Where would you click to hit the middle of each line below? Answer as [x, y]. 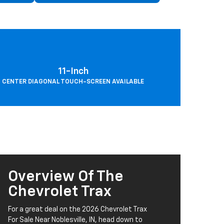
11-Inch [73, 72]
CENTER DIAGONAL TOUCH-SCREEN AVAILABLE [73, 82]
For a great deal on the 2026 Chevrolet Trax [77, 210]
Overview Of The [66, 177]
